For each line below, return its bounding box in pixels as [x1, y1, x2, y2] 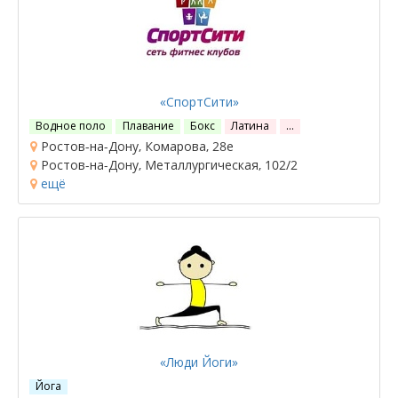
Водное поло [36, 117, 107, 133]
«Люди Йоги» [160, 353, 238, 370]
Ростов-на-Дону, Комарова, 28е [37, 137, 234, 155]
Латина [231, 117, 270, 133]
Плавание [122, 117, 174, 133]
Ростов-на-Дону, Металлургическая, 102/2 [37, 155, 298, 173]
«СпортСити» [159, 92, 239, 110]
